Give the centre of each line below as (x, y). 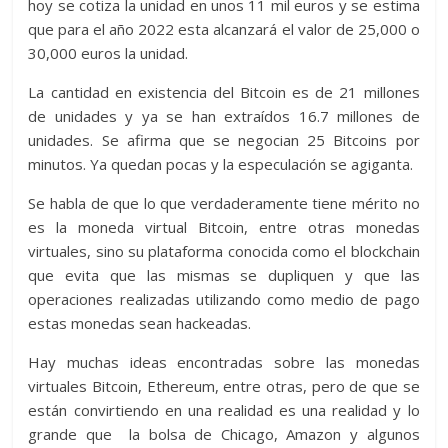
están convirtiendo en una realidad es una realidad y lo (224, 409)
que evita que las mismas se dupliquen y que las (224, 274)
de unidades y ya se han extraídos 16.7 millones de (224, 115)
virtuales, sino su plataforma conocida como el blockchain (224, 250)
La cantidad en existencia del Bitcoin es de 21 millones (224, 91)
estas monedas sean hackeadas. (140, 322)
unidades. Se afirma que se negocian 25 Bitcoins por (224, 139)
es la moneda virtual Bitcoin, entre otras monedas (224, 226)
